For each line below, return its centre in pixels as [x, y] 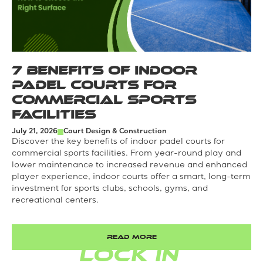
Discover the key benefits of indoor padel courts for [118, 142]
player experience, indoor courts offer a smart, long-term [131, 178]
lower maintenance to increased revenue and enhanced [129, 166]
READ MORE [131, 237]
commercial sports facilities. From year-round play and [127, 154]
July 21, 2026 [35, 132]
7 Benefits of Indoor [104, 71]
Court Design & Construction [115, 132]
